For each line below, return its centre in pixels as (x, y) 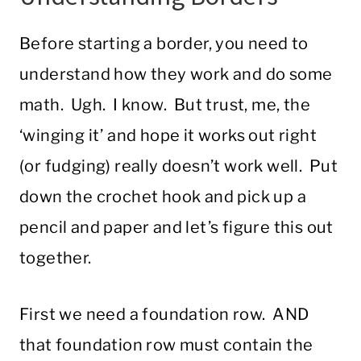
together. (56, 258)
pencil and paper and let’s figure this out (176, 228)
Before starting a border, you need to (164, 44)
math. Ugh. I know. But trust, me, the (165, 105)
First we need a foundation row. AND (164, 315)
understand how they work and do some (176, 75)
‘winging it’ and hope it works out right (168, 136)
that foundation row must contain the (166, 345)
